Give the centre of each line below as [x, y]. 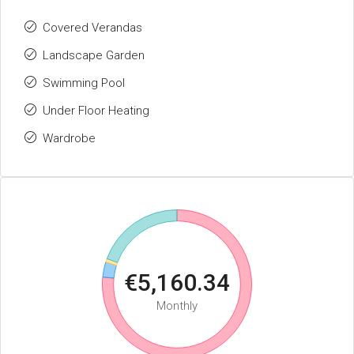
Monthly [177, 306]
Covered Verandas [92, 28]
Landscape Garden [94, 55]
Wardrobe [69, 138]
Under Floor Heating [96, 111]
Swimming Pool [84, 83]
